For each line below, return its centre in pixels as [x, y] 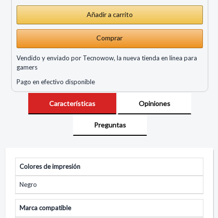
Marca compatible [45, 208]
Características [72, 103]
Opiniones [155, 103]
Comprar [110, 37]
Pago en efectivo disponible [55, 82]
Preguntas [110, 125]
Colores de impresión [50, 166]
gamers [27, 67]
